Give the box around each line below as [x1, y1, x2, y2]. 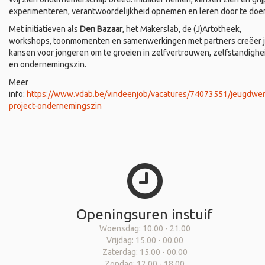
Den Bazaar [80, 24, 122, 34]
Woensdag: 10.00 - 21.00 [99, 224, 190, 233]
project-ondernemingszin [9, 101, 102, 111]
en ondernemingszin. [9, 60, 86, 69]
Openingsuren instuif [76, 206, 213, 222]
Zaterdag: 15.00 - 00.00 [102, 247, 188, 257]
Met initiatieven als [9, 24, 80, 34]
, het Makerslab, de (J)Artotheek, [122, 24, 241, 34]
